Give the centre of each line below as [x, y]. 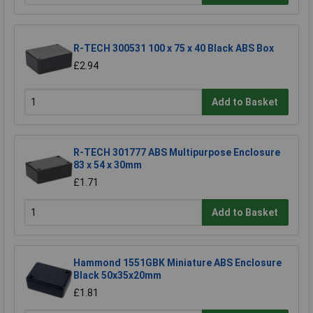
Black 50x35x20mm [117, 276]
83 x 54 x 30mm [108, 165]
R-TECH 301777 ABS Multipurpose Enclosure [177, 153]
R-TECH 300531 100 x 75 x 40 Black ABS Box [174, 49]
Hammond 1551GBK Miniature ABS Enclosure [177, 263]
